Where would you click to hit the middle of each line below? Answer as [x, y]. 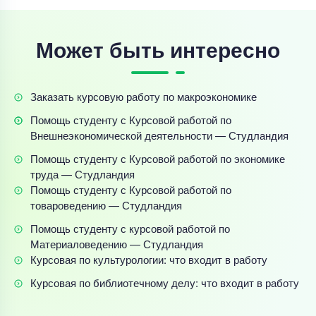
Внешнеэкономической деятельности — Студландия [159, 135]
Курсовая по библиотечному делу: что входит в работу [165, 282]
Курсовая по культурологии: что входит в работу [149, 259]
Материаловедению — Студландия [117, 243]
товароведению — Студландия [106, 205]
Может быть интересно [158, 49]
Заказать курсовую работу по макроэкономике [144, 96]
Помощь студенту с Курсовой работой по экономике [158, 158]
